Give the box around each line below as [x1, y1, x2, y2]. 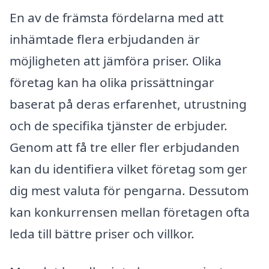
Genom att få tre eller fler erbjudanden [10, 138, 240, 156]
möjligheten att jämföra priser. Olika [10, 52, 222, 69]
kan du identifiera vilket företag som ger [10, 160, 247, 177]
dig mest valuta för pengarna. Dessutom [10, 181, 249, 199]
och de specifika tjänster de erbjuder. [10, 116, 228, 134]
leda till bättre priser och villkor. [10, 225, 195, 242]
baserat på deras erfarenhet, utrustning [10, 95, 247, 112]
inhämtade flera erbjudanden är [10, 30, 200, 47]
